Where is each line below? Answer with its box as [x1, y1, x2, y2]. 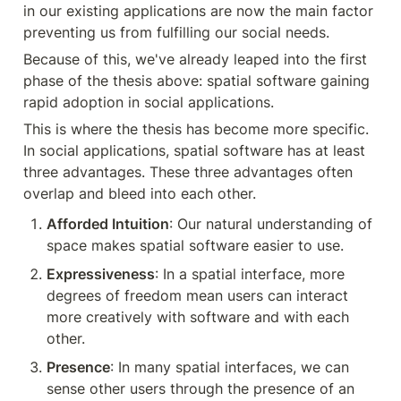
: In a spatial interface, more [155, 264, 345, 283]
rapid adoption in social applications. [23, 92, 274, 111]
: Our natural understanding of [169, 214, 372, 233]
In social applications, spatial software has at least [23, 141, 365, 159]
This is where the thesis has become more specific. [23, 119, 369, 138]
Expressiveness [47, 264, 155, 283]
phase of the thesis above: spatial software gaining [23, 71, 370, 90]
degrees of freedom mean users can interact [47, 286, 348, 304]
